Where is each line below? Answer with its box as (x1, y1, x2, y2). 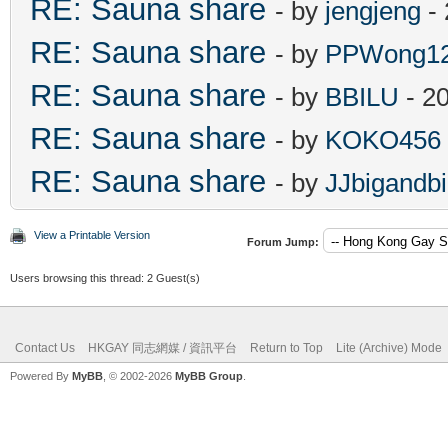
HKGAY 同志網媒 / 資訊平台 (88, 340, 237, 355)
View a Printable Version (34, 228, 150, 241)
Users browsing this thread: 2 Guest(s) (10, 271, 200, 284)
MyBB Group (175, 369, 243, 382)
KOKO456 (325, 124, 441, 155)
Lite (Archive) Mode (336, 340, 442, 355)
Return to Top (250, 340, 323, 355)
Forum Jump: (247, 235, 319, 248)
